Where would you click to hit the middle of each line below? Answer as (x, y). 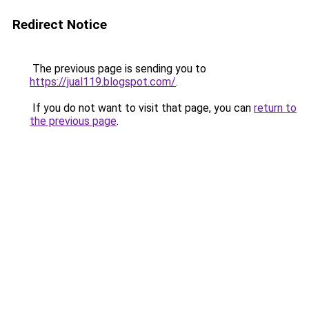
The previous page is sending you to (118, 69)
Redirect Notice (60, 24)
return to (275, 108)
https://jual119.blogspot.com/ (103, 82)
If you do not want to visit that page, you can (142, 108)
